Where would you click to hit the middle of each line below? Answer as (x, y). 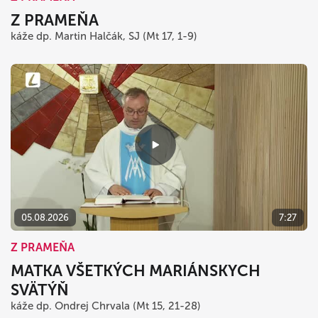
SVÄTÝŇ (40, 290)
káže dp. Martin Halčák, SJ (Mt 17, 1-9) (104, 36)
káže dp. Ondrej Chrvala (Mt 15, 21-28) (106, 306)
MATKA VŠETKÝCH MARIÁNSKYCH (136, 270)
